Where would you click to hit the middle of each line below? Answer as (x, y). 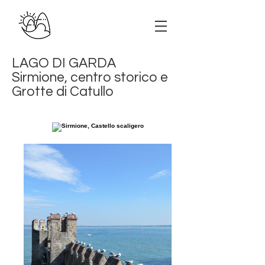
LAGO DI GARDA (64, 63)
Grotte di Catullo (63, 92)
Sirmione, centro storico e (90, 77)
